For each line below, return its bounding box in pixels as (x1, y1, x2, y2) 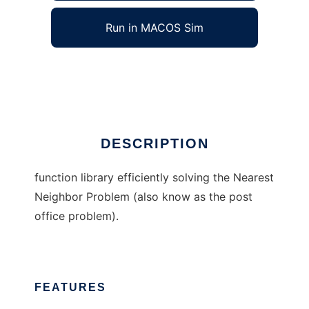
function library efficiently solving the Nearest (34, 170, 274, 185)
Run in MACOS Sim (106, 21, 203, 35)
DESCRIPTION (100, 136, 209, 152)
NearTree (34, 64, 81, 79)
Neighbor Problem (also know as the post (34, 190, 252, 204)
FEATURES (34, 281, 106, 294)
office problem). (34, 209, 119, 223)
